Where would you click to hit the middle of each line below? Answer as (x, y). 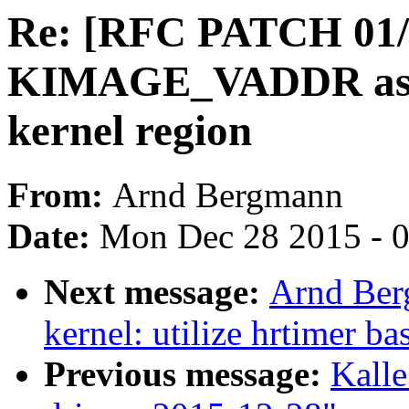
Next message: (157, 292)
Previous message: (187, 374)
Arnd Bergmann (228, 195)
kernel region (130, 131)
